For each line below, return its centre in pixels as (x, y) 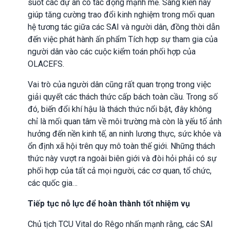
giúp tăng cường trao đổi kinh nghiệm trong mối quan (121, 14)
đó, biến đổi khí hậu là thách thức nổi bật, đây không (120, 109)
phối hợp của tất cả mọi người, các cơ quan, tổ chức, (120, 170)
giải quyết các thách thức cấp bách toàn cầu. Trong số (123, 97)
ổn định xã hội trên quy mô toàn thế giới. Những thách (121, 146)
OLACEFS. (46, 64)
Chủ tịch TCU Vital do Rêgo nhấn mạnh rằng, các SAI (120, 224)
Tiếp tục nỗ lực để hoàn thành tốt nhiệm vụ (109, 203)
